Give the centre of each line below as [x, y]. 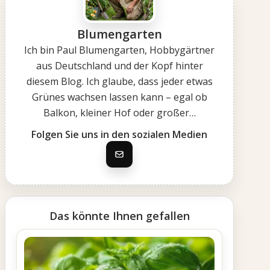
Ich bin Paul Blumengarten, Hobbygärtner [119, 50]
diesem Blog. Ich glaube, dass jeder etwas [119, 81]
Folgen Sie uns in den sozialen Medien [119, 134]
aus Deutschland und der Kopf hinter [119, 66]
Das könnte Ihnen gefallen [119, 216]
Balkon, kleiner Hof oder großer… [119, 113]
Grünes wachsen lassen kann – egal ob [119, 97]
